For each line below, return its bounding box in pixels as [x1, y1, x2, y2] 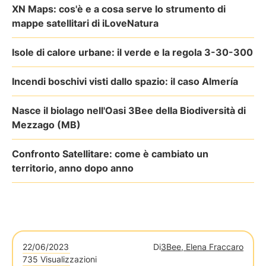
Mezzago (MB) [12, 119, 81, 131]
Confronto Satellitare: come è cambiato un [12, 148, 208, 160]
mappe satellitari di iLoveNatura [12, 17, 159, 29]
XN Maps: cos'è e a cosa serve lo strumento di [12, 3, 226, 15]
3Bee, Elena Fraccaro [161, 242, 243, 252]
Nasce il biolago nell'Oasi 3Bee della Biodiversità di [12, 104, 246, 116]
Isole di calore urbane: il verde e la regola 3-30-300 [12, 46, 253, 58]
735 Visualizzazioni [23, 254, 97, 264]
